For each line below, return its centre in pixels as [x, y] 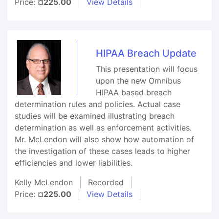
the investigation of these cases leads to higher [102, 151]
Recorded [106, 182]
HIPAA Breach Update [146, 53]
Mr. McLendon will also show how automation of [104, 139]
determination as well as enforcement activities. [103, 128]
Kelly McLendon [44, 182]
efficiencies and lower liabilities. [74, 163]
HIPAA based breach [134, 92]
